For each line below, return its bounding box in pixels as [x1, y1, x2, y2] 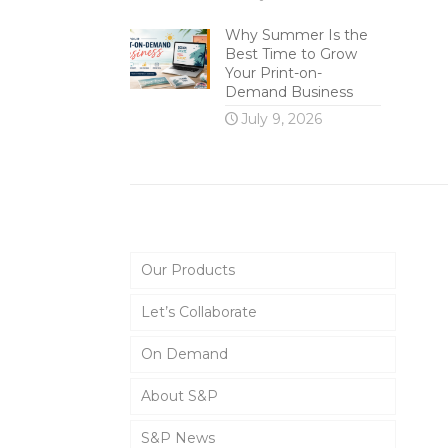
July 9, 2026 [240, 110, 322, 128]
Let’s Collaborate [140, 303, 257, 321]
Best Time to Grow [224, 45, 357, 63]
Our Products [140, 261, 235, 279]
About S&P [140, 387, 218, 405]
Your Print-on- [224, 64, 322, 82]
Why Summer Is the [224, 26, 368, 44]
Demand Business [224, 83, 353, 101]
